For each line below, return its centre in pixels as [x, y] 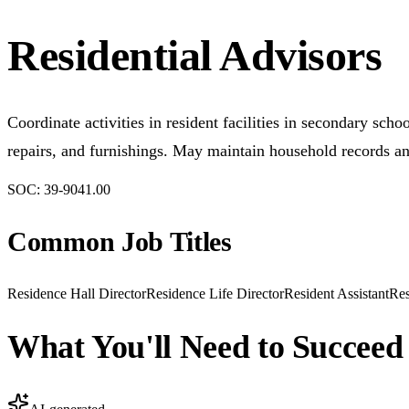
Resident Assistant [336, 294]
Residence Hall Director [77, 294]
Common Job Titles [120, 242]
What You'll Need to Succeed [205, 347]
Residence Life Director [215, 294]
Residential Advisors [195, 56]
